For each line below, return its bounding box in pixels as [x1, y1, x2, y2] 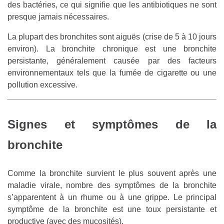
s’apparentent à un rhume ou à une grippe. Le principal [7, 192, 216, 201]
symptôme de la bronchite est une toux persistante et [7, 204, 216, 213]
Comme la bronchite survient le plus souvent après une [7, 168, 216, 177]
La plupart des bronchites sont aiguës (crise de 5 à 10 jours [7, 32, 216, 41]
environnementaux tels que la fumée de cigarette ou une [7, 68, 216, 77]
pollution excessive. [7, 80, 77, 89]
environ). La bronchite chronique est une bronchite [7, 44, 216, 53]
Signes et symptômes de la [7, 117, 216, 131]
